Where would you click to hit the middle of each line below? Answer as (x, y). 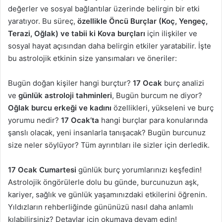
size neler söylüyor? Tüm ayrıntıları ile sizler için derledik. (109, 145)
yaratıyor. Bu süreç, (43, 21)
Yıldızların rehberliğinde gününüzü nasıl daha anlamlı (101, 207)
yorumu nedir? (34, 120)
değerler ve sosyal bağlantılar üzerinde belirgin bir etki (104, 9)
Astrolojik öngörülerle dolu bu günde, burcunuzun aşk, (103, 182)
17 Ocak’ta (80, 120)
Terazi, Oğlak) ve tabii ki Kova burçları (77, 34)
